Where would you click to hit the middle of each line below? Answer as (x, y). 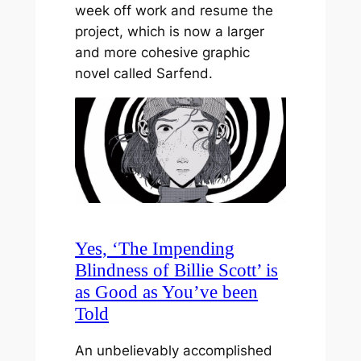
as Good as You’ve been (167, 291)
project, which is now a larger (170, 31)
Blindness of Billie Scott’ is (177, 270)
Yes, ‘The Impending (155, 248)
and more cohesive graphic (163, 52)
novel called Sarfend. (144, 73)
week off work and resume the (174, 10)
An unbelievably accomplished (174, 351)
